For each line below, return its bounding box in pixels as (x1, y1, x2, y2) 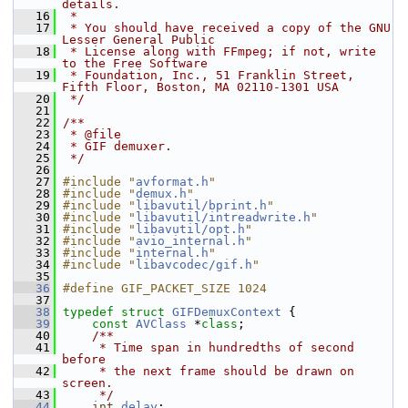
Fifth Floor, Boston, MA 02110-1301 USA (62, 80, 339, 94)
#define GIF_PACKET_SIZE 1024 (63, 281, 267, 295)
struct (121, 305, 172, 319)
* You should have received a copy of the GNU (63, 21, 391, 35)
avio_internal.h (136, 234, 245, 248)
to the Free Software (62, 56, 208, 70)
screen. (62, 376, 113, 390)
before (62, 352, 106, 366)
